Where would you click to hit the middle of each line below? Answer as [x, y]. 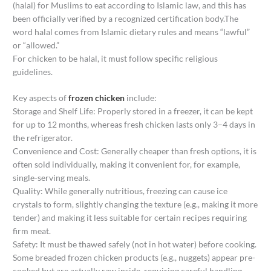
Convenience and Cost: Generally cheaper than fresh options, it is [135, 151]
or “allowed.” [36, 45]
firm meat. [32, 231]
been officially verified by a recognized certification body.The [126, 18]
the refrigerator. [43, 138]
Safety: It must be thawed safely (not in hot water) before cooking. [135, 244]
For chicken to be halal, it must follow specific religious [116, 58]
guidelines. [33, 71]
